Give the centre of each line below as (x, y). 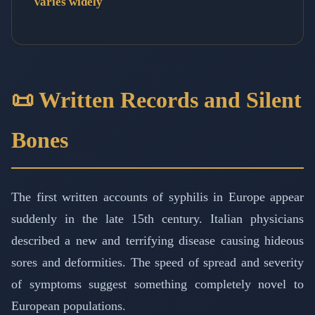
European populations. (69, 306)
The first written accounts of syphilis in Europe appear (157, 197)
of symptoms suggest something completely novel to (157, 284)
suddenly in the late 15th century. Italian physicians (157, 219)
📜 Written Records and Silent (156, 100)
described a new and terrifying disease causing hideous (157, 241)
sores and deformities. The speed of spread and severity (157, 263)
